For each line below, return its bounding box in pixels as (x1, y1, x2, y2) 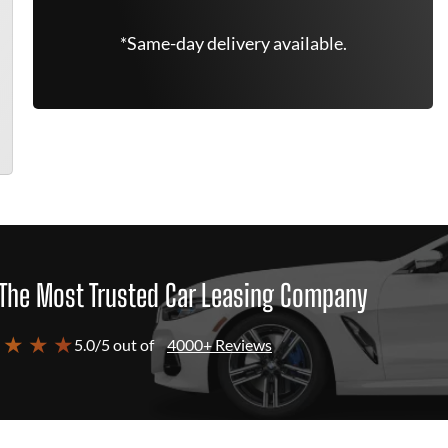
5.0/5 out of (74, 335, 154, 354)
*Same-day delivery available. (119, 32, 347, 54)
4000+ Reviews (167, 335, 272, 354)
